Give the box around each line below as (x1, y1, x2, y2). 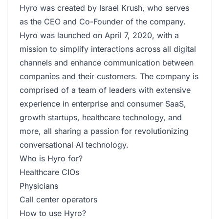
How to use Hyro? (20, 208, 86, 218)
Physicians (20, 181, 58, 191)
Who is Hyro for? (20, 153, 83, 163)
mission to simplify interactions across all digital (20, 44, 196, 54)
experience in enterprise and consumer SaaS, (20, 99, 186, 109)
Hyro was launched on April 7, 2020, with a (20, 30, 179, 40)
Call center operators (20, 195, 97, 204)
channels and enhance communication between (20, 58, 194, 67)
